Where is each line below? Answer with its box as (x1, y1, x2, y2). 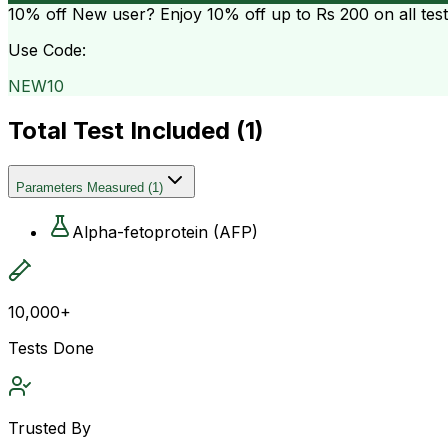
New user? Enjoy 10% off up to (67, 3, 316, 24)
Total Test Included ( (8, 115, 245, 145)
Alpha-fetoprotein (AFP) (72, 221, 258, 242)
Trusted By (8, 417, 91, 438)
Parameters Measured (16, 179, 144, 195)
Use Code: (8, 39, 86, 60)
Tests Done (8, 337, 94, 358)
